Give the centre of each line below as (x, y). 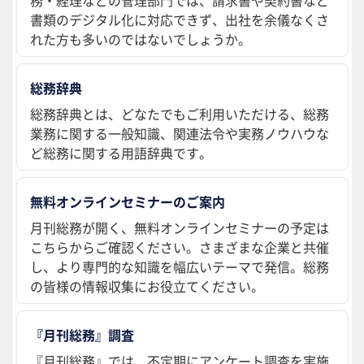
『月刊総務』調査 (82, 335)
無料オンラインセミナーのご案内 (128, 202)
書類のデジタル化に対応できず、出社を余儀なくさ (180, 20)
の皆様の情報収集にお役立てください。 (147, 286)
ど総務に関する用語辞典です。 (121, 153)
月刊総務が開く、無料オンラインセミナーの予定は (180, 228)
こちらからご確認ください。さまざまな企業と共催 (180, 247)
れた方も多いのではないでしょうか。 (141, 39)
